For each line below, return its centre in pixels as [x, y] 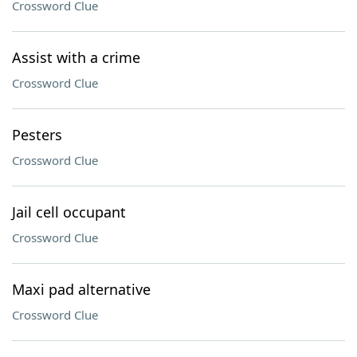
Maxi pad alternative [81, 289]
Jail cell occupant [69, 212]
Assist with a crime [76, 57]
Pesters [37, 135]
